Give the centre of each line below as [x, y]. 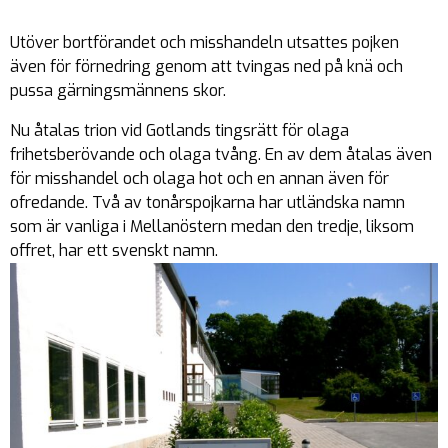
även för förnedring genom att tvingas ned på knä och [206, 66]
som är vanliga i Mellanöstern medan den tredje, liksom [212, 226]
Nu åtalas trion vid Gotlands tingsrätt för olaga [179, 130]
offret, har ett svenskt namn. [114, 250]
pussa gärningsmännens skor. [118, 90]
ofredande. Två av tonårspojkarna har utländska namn [207, 202]
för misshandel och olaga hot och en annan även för [199, 178]
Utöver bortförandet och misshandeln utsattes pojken [204, 42]
